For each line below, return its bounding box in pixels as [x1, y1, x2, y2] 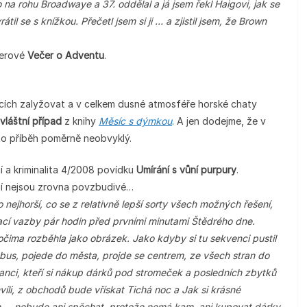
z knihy [64, 115, 99, 127]
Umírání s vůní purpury [136, 164, 236, 175]
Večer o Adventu [27, 49, 104, 61]
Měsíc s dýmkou [99, 115, 172, 127]
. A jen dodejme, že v [172, 115, 266, 127]
